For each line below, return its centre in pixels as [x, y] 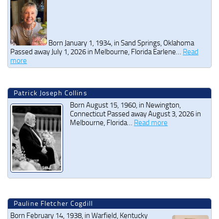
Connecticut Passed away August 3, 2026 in [135, 114]
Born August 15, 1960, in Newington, [125, 105]
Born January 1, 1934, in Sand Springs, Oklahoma [120, 43]
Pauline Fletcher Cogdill [53, 204]
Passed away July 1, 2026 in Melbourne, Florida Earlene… [97, 52]
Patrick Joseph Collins [51, 93]
